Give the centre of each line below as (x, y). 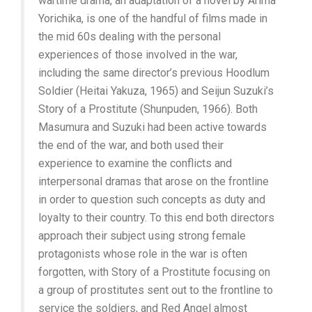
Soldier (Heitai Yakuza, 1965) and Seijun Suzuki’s (156, 91)
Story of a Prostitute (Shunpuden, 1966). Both (148, 109)
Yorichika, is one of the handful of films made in (153, 18)
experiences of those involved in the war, (138, 54)
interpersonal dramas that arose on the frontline (154, 181)
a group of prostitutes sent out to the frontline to (156, 290)
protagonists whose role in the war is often (143, 253)
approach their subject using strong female (142, 235)
